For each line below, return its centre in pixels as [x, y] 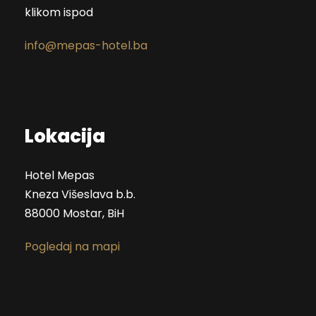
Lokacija [65, 136]
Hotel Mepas [60, 175]
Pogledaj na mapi [72, 246]
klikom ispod [59, 12]
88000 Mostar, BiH [74, 213]
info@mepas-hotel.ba [86, 45]
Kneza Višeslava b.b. [80, 194]
